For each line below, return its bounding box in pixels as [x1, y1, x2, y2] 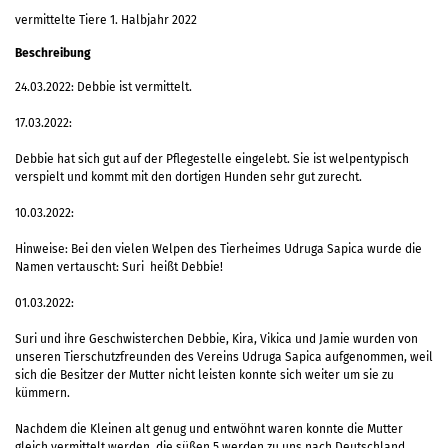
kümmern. [15, 385, 70, 400]
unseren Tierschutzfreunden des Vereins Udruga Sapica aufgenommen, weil [15, 349, 433, 364]
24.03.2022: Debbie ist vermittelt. [15, 79, 192, 94]
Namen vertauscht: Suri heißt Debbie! [15, 259, 223, 274]
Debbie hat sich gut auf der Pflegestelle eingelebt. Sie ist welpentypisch [15, 151, 409, 166]
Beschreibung [15, 45, 91, 60]
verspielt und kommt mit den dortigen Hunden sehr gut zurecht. [15, 169, 362, 184]
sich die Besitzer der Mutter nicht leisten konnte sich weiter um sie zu [15, 367, 394, 382]
